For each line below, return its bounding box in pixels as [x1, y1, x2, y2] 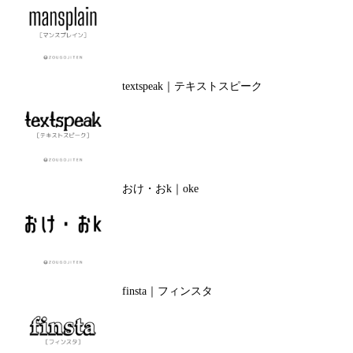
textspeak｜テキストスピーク [121, 80, 262, 92]
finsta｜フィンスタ [121, 285, 213, 297]
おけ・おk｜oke [121, 183, 199, 195]
